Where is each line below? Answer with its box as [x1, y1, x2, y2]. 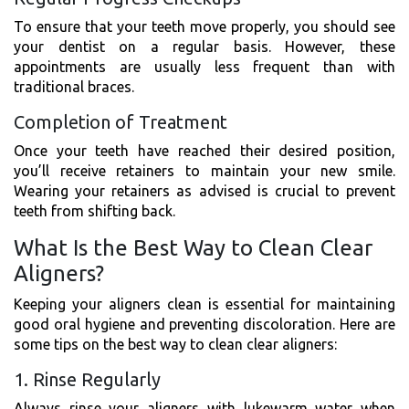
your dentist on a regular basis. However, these [14, 37, 395, 55]
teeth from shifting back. [14, 202, 175, 219]
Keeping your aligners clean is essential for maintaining [14, 295, 395, 312]
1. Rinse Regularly [14, 368, 161, 390]
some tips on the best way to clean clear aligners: [14, 335, 337, 352]
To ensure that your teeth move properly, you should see [14, 17, 395, 35]
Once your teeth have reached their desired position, [14, 142, 395, 159]
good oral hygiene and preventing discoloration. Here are [14, 315, 395, 332]
